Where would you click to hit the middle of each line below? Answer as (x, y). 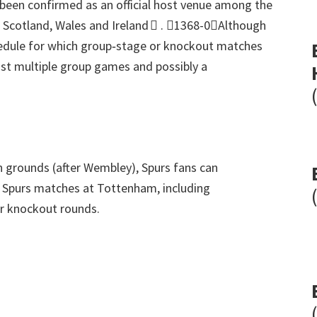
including (186, 188)
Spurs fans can (180, 167)
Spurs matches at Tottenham (80, 188)
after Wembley (94, 167)
